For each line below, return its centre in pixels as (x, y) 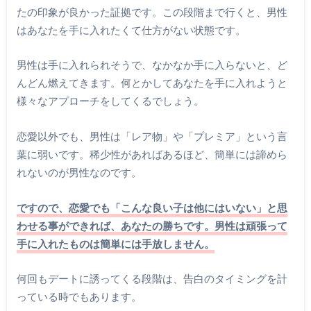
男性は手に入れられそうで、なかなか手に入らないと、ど (152, 65)
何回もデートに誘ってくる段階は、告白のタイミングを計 (152, 279)
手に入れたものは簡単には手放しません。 (115, 243)
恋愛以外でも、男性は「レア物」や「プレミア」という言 (152, 136)
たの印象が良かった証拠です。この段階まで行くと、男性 (152, 11)
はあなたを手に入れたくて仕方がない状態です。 (131, 30)
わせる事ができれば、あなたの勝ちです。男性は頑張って (152, 225)
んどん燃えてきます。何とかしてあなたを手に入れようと (152, 83)
